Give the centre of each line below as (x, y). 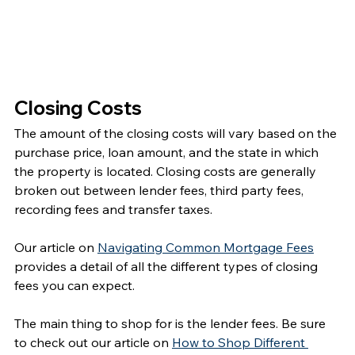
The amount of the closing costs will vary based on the (177, 134)
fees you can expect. (78, 286)
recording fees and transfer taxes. (113, 210)
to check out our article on (93, 343)
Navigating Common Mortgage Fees (206, 248)
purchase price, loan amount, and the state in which (168, 153)
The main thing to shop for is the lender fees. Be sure (172, 324)
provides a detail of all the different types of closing (168, 267)
